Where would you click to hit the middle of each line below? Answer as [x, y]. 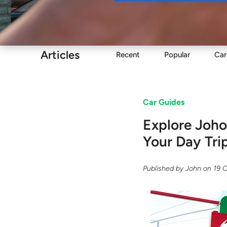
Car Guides [164, 102]
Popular [177, 55]
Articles [60, 55]
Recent [128, 55]
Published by [164, 168]
